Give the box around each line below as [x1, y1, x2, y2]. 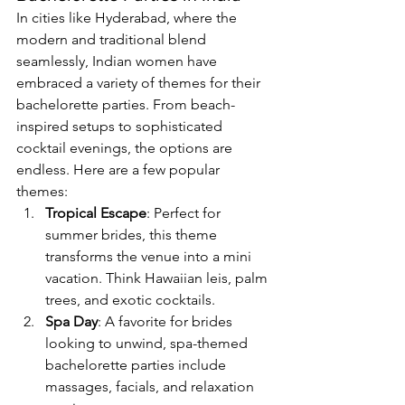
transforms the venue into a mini [45, 248, 255, 266]
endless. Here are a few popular [16, 161, 223, 179]
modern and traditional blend [16, 31, 210, 49]
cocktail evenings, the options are [16, 139, 236, 157]
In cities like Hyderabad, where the [16, 9, 240, 27]
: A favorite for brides [98, 313, 236, 331]
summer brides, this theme [45, 226, 221, 244]
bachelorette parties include [45, 356, 230, 374]
